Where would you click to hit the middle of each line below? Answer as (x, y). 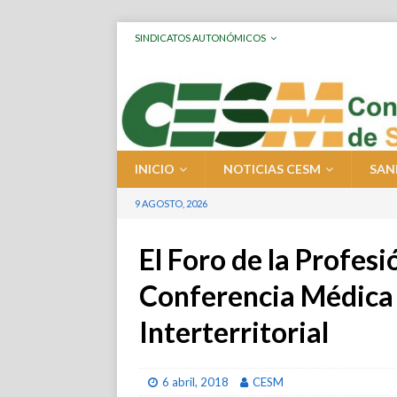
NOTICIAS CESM (272, 169)
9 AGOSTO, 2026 (171, 204)
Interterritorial (237, 332)
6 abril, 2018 (195, 382)
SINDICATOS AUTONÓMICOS (200, 38)
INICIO (155, 169)
